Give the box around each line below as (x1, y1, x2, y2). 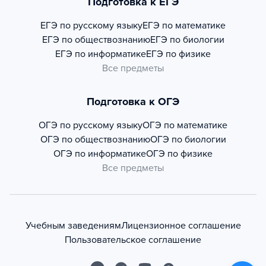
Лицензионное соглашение (121, 220, 241, 232)
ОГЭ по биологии (150, 134, 226, 146)
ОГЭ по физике (146, 148, 213, 160)
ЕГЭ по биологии (150, 34, 224, 46)
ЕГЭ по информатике (55, 48, 146, 61)
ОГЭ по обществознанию (40, 134, 150, 146)
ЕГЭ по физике (146, 48, 211, 61)
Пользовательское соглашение (65, 234, 201, 246)
